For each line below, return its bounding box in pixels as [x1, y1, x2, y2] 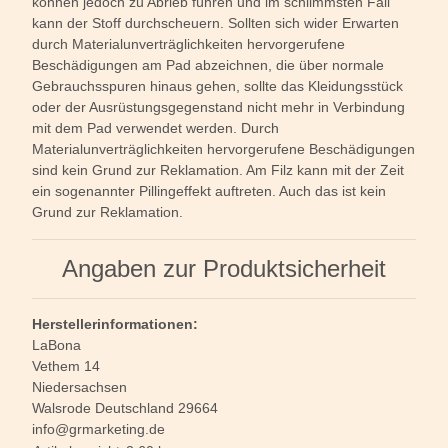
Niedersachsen [32, 379, 127, 396]
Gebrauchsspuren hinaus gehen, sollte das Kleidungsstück [32, 78, 403, 95]
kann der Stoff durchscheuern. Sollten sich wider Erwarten [32, 15, 399, 32]
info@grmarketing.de [32, 421, 165, 438]
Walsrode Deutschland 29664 [32, 400, 218, 417]
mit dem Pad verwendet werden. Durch [32, 120, 279, 137]
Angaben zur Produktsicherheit [62, 255, 386, 283]
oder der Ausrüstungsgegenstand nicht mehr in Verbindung [32, 99, 405, 116]
